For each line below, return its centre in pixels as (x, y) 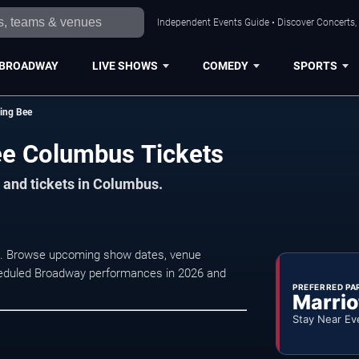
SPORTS (315, 65)
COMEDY (225, 65)
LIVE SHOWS (125, 65)
